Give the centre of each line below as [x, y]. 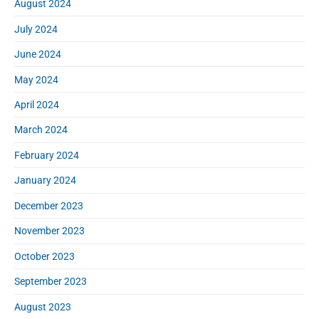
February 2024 [47, 155]
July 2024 [36, 29]
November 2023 [49, 231]
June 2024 [38, 54]
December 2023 [49, 205]
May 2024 [36, 79]
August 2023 [43, 307]
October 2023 [45, 256]
